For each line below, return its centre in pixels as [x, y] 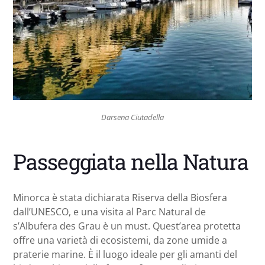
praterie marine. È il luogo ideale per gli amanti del [125, 255]
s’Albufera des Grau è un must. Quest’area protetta [127, 226]
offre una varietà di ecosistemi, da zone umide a [120, 240]
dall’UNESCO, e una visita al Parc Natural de [109, 212]
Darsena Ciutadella [132, 117]
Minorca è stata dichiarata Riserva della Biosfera [120, 198]
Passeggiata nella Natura [131, 162]
